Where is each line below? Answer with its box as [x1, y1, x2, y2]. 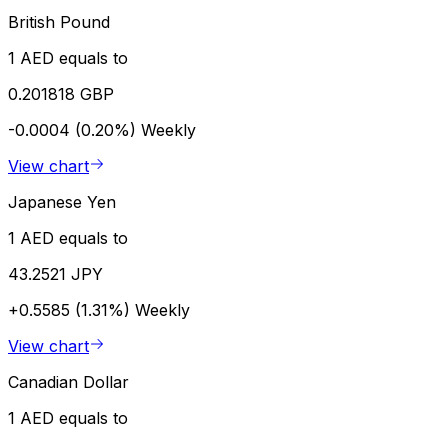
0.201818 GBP [8, 83, 114, 104]
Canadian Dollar [8, 371, 129, 392]
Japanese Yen [8, 191, 116, 212]
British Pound [8, 11, 110, 32]
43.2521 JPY [8, 263, 103, 284]
